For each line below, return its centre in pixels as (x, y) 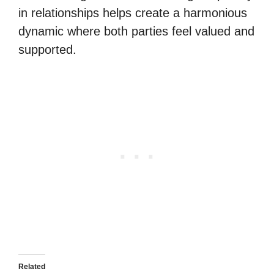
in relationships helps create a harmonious (133, 13)
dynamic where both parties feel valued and (136, 31)
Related (32, 267)
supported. (47, 50)
